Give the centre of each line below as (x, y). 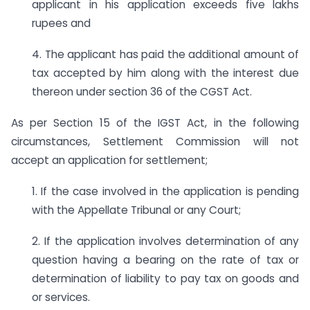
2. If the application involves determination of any (165, 241)
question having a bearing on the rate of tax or (165, 259)
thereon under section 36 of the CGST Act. (142, 92)
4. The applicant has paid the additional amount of (165, 55)
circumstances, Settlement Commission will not (155, 142)
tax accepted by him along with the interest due (165, 73)
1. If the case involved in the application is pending (165, 191)
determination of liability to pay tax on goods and (165, 278)
